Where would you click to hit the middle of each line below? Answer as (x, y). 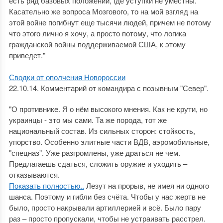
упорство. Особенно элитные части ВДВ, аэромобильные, (109, 142)
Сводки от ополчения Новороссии (67, 77)
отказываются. (34, 174)
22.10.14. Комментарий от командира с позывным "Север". (109, 88)
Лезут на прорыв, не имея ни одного (146, 185)
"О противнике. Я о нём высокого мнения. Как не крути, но (108, 109)
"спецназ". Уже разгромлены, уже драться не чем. (94, 153)
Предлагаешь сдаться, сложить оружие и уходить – (98, 164)
